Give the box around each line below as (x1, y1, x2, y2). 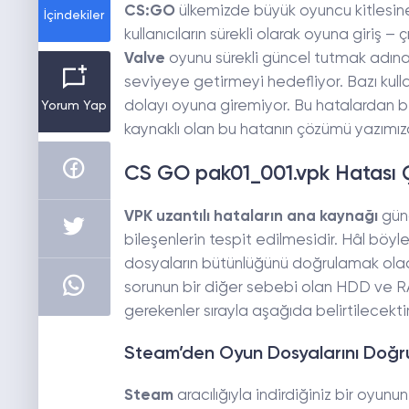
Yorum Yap (41, 100, 108, 113)
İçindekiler (44, 9, 105, 23)
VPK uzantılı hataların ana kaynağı (123, 209, 378, 225)
